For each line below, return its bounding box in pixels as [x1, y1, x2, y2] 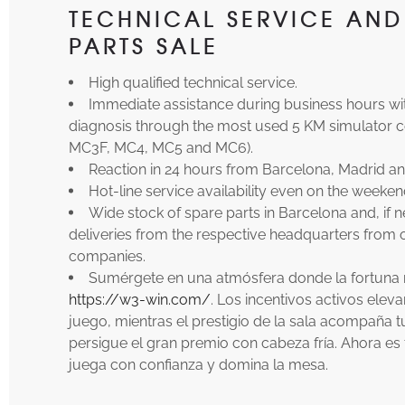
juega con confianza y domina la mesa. [69, 355, 329, 372]
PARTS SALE [69, 31, 220, 60]
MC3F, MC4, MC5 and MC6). [69, 138, 254, 155]
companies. [69, 247, 146, 264]
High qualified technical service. [89, 73, 298, 90]
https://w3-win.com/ [69, 290, 212, 307]
